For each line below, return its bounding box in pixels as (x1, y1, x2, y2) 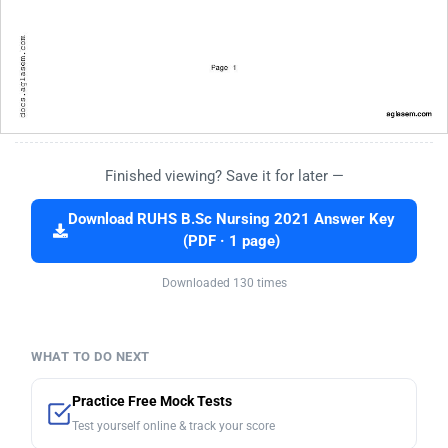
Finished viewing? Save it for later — (104, 166, 344, 185)
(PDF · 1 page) (183, 232, 280, 250)
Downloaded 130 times (161, 275, 287, 290)
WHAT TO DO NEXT (31, 348, 150, 364)
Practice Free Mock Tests (72, 392, 232, 410)
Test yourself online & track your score (72, 418, 275, 433)
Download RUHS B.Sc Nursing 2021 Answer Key (68, 210, 395, 228)
